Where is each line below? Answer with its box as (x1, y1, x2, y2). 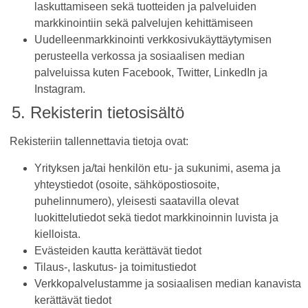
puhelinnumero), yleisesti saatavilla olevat (34, 195, 239, 207)
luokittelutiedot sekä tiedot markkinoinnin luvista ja (34, 211, 278, 223)
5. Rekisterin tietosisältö (7, 103, 184, 122)
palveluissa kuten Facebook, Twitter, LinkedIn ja (34, 67, 267, 79)
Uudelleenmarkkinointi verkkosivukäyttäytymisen (34, 34, 272, 46)
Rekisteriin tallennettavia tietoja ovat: (7, 135, 188, 148)
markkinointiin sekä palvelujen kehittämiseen (34, 17, 253, 30)
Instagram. (34, 83, 85, 96)
